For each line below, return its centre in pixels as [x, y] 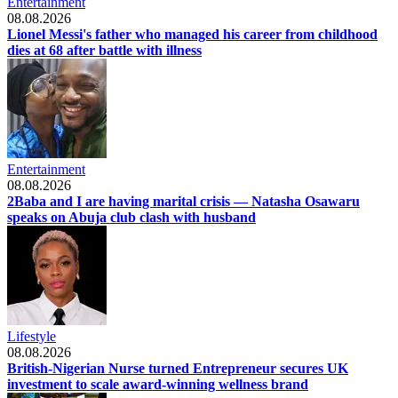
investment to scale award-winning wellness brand [158, 384]
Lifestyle [32, 336]
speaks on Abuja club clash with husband [131, 217]
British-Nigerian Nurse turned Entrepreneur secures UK [178, 368]
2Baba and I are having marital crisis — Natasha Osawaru [183, 201]
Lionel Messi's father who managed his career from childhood [192, 34]
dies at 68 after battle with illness [104, 50]
